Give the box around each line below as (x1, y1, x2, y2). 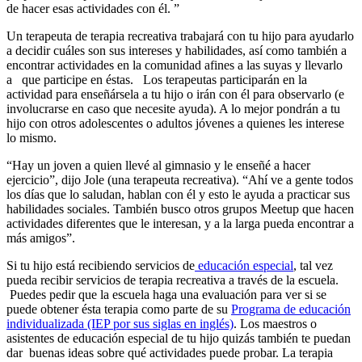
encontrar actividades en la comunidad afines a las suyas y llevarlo (6, 58, 343, 73)
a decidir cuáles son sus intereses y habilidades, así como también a (6, 44, 347, 58)
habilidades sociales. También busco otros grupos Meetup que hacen (6, 202, 354, 217)
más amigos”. (6, 231, 75, 246)
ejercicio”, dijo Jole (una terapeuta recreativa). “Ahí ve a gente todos (6, 173, 353, 187)
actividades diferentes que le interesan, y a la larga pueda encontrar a (6, 217, 354, 231)
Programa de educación (231, 302, 351, 317)
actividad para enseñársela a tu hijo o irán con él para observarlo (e (6, 87, 344, 102)
